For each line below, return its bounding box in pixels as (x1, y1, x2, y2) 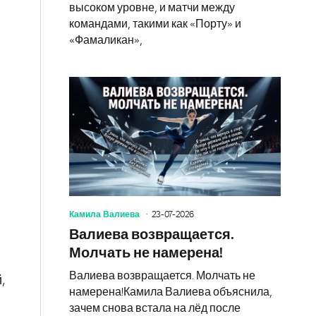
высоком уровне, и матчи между (69, 1, 235, 13)
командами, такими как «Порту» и (69, 18, 241, 30)
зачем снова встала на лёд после (69, 302, 241, 314)
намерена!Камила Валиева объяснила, (69, 286, 272, 298)
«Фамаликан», (69, 34, 142, 46)
